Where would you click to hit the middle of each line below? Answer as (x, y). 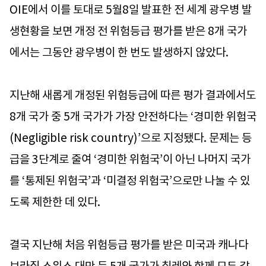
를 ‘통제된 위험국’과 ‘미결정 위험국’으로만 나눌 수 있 (130, 181)
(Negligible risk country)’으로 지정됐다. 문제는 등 (131, 138)
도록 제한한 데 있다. (55, 202)
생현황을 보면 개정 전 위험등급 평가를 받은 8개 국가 (128, 31)
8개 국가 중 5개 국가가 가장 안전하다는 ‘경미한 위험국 (133, 117)
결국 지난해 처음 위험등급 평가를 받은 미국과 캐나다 (129, 245)
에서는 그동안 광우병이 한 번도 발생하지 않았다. (119, 53)
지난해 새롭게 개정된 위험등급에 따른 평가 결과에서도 (133, 95)
